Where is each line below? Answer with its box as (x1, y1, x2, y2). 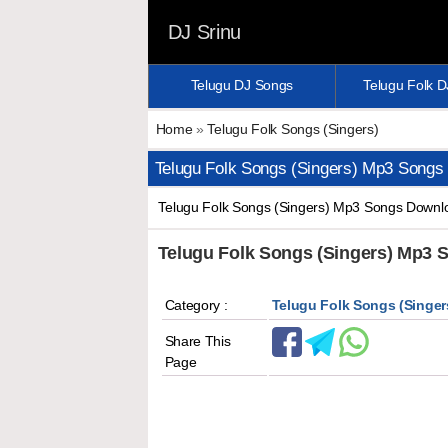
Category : (164, 297, 228, 313)
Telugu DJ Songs (190, 77, 293, 93)
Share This (164, 333, 231, 349)
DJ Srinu (167, 21, 242, 43)
